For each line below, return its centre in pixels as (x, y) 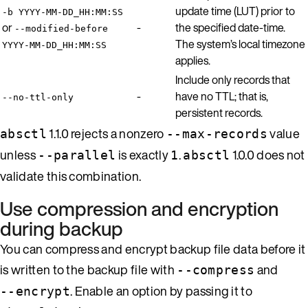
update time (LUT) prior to (235, 11)
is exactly (143, 154)
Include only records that (233, 79)
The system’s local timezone (240, 44)
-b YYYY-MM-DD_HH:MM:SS (63, 12)
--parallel (77, 155)
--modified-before (61, 28)
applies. (193, 60)
